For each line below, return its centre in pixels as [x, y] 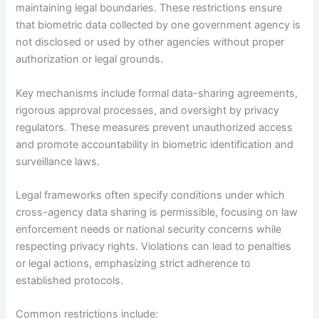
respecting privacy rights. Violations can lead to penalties [154, 246]
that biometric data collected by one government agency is [158, 25]
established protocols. [70, 280]
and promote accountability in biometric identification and [155, 144]
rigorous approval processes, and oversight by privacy [148, 110]
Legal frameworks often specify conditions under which [151, 195]
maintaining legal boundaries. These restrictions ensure [149, 8]
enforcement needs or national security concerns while [149, 229]
